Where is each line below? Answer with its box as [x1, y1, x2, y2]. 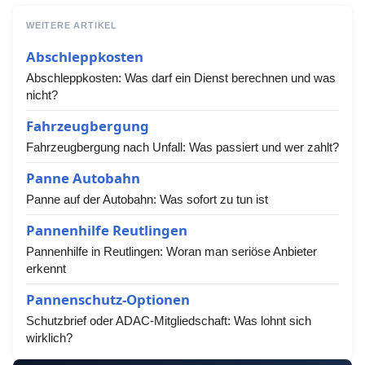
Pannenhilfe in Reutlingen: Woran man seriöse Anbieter [26, 244, 317, 258]
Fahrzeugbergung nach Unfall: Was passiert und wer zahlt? [26, 140, 339, 154]
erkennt [26, 262, 66, 275]
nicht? [26, 88, 58, 102]
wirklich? [26, 331, 73, 345]
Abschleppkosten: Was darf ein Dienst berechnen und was [26, 71, 336, 85]
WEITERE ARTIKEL [26, 20, 117, 30]
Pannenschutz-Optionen [26, 290, 190, 309]
